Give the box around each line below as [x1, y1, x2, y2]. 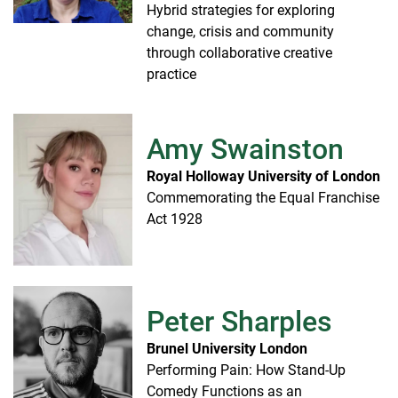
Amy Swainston [147, 132, 344, 167]
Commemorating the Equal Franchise [147, 189, 379, 207]
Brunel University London [147, 340, 307, 358]
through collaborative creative [147, 44, 332, 61]
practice [147, 65, 196, 83]
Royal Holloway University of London [147, 168, 380, 186]
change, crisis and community [147, 22, 334, 40]
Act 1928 [147, 211, 203, 228]
